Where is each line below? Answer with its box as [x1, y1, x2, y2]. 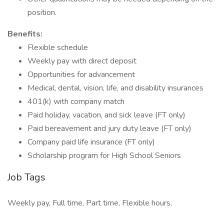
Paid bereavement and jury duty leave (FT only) [27, 123, 191, 134]
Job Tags [7, 170, 45, 184]
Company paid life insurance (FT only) [27, 136, 155, 147]
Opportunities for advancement [27, 69, 135, 80]
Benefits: [7, 28, 42, 39]
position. [27, 7, 56, 18]
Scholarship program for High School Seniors [27, 150, 181, 161]
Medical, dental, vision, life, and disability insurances [27, 82, 203, 93]
